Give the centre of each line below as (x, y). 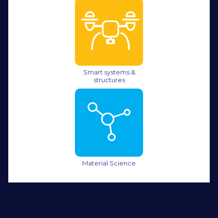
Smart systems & (109, 72)
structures (109, 80)
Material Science (109, 163)
